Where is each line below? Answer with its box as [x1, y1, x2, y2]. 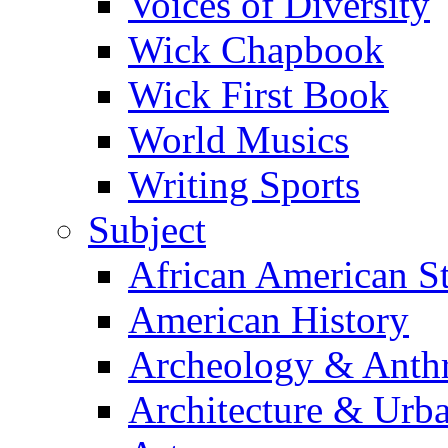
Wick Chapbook [128, 27, 384, 71]
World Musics [128, 117, 349, 161]
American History [128, 297, 409, 341]
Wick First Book [128, 72, 389, 116]
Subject [88, 207, 206, 251]
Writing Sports [128, 162, 360, 206]
